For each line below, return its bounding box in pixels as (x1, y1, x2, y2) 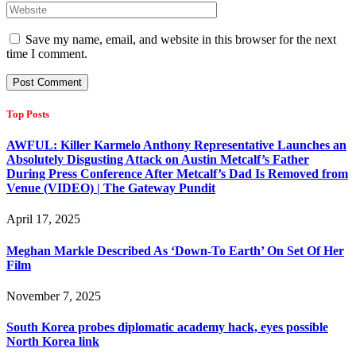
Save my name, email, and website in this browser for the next (25, 32, 336, 46)
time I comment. (6, 46, 87, 60)
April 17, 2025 (6, 212, 80, 226)
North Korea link (6, 335, 99, 349)
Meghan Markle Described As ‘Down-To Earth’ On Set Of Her (6, 243, 344, 257)
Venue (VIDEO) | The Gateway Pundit (6, 181, 215, 195)
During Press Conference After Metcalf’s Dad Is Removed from (6, 167, 348, 181)
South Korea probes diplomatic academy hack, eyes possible (6, 320, 328, 335)
